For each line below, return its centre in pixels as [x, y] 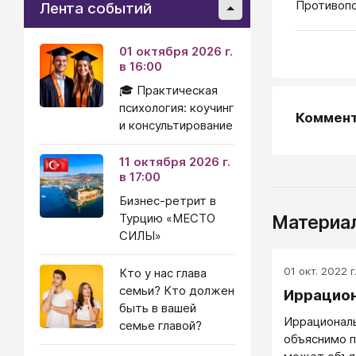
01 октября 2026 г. [176, 51]
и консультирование [176, 125]
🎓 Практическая [168, 90]
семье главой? [161, 325]
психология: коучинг [177, 108]
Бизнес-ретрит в [168, 201]
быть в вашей [158, 308]
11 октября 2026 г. [175, 162]
